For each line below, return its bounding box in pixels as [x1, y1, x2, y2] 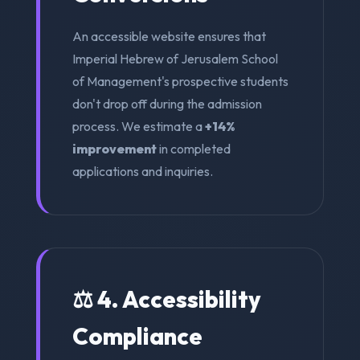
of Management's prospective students [72, 72, 288, 89]
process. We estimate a [72, 117, 205, 134]
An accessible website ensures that [72, 27, 266, 44]
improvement [72, 140, 157, 157]
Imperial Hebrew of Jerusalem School [72, 50, 278, 67]
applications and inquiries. [72, 162, 213, 179]
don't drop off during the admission [72, 95, 262, 112]
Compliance [72, 321, 202, 350]
